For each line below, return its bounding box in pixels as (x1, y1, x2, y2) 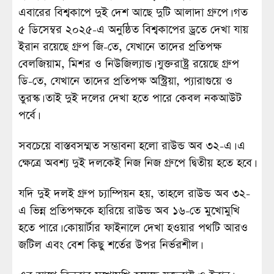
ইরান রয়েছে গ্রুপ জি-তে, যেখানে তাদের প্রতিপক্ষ (18, 39, 221, 55)
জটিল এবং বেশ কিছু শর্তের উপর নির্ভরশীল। (18, 237, 200, 253)
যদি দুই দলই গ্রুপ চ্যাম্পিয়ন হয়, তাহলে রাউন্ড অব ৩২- (18, 186, 250, 202)
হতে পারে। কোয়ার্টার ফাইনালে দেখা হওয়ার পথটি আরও (18, 220, 248, 236)
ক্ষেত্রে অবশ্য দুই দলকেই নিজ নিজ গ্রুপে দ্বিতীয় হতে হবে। (18, 155, 254, 171)
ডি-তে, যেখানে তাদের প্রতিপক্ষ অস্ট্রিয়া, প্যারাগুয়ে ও (18, 73, 232, 89)
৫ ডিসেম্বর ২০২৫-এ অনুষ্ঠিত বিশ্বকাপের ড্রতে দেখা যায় (18, 22, 248, 38)
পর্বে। (18, 108, 37, 124)
